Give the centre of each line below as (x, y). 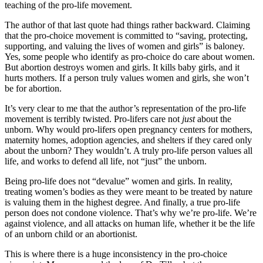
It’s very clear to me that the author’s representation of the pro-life (125, 108)
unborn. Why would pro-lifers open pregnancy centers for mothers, (129, 129)
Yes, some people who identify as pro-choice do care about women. (130, 56)
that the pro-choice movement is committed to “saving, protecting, (126, 35)
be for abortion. (33, 88)
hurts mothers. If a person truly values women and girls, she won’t (127, 77)
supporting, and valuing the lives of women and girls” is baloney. (125, 46)
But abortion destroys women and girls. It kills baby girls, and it (122, 67)
